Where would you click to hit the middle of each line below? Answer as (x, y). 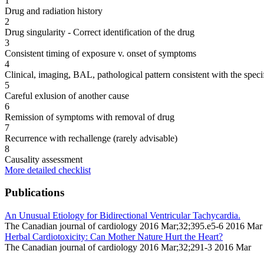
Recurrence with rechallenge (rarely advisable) (91, 138)
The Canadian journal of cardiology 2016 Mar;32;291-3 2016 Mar (128, 247)
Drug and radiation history (54, 11)
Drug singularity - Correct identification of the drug (100, 32)
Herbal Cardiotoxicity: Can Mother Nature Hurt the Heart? (114, 236)
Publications (34, 193)
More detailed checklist (48, 170)
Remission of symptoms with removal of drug (90, 117)
